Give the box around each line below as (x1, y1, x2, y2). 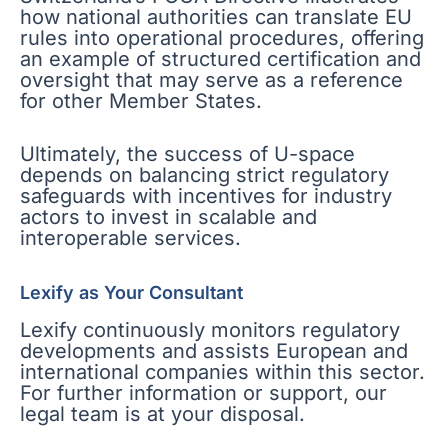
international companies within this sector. (20, 359, 425, 384)
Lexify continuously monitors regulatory (20, 317, 400, 342)
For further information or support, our (20, 380, 387, 405)
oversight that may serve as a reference (20, 68, 403, 93)
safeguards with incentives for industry (20, 184, 392, 209)
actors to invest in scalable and (20, 205, 317, 230)
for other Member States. (20, 89, 262, 114)
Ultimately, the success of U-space (20, 142, 355, 167)
